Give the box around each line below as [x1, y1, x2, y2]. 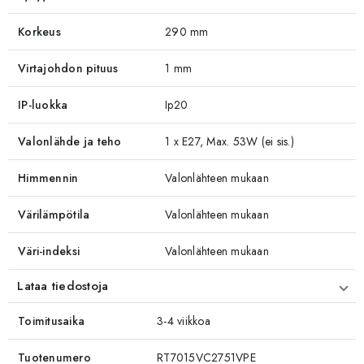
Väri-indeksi [18, 242, 80, 259]
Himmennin [18, 169, 79, 186]
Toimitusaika [18, 312, 85, 329]
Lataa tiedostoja [17, 276, 109, 295]
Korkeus [18, 23, 61, 40]
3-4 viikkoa [157, 312, 210, 329]
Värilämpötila [18, 206, 90, 223]
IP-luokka [18, 96, 68, 113]
